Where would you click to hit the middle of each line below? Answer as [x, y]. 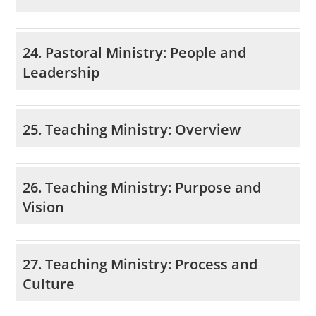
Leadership [61, 72]
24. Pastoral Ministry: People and [135, 52]
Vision [44, 207]
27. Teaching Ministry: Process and [140, 265]
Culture [49, 284]
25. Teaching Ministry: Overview [132, 130]
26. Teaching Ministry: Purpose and [142, 187]
